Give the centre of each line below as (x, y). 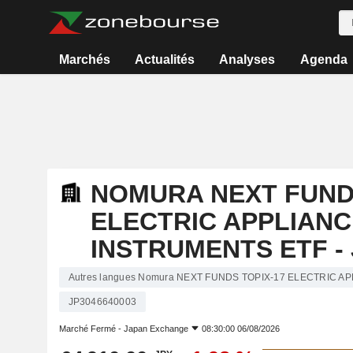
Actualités (165, 59)
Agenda (323, 59)
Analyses (247, 59)
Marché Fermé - (91, 329)
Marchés (84, 59)
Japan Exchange (156, 329)
